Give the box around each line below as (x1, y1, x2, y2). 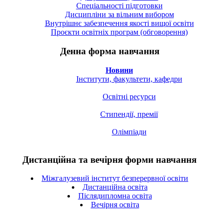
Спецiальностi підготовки (76, 1, 163, 10)
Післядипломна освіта (78, 192, 152, 200)
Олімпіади (111, 127, 147, 136)
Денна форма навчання (60, 46, 159, 57)
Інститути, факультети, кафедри (76, 74, 182, 83)
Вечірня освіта (90, 200, 139, 209)
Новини (106, 66, 133, 74)
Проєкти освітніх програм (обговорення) (51, 28, 188, 37)
